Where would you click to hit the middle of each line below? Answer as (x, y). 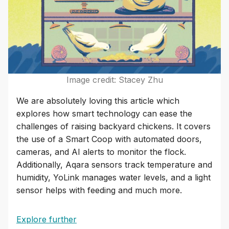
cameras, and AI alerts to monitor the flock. (101, 152)
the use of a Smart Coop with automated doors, (109, 139)
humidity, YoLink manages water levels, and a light (113, 178)
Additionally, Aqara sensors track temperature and (114, 165)
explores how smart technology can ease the (104, 114)
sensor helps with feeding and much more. (99, 190)
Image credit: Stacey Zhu (114, 80)
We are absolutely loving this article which (98, 101)
